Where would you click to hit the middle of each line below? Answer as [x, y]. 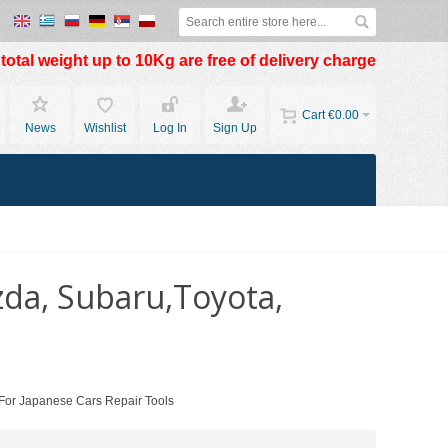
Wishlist [105, 128]
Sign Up [235, 128]
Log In [170, 128]
